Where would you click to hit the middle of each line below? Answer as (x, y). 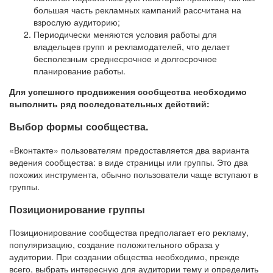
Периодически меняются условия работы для (125, 34)
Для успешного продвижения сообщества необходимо (128, 91)
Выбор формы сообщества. (79, 127)
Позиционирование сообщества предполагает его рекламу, (129, 232)
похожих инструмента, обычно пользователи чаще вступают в (133, 174)
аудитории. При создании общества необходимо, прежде (124, 257)
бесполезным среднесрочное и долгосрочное (125, 58)
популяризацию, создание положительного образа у (114, 245)
